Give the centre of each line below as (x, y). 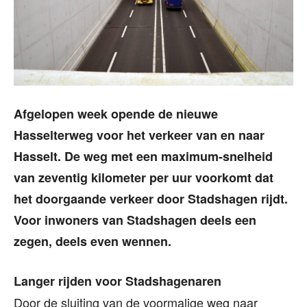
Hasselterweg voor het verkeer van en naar (139, 135)
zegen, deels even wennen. (93, 242)
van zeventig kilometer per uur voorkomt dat (144, 178)
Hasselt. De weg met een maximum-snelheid (143, 157)
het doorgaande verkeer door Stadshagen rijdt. (151, 199)
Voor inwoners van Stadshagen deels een (135, 220)
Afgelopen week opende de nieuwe (116, 114)
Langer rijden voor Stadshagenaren (118, 281)
